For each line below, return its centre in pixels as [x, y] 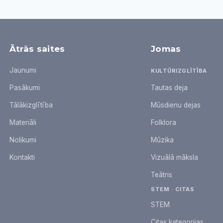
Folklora [164, 123]
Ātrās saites [37, 49]
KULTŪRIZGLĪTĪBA [179, 71]
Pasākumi [24, 88]
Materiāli [23, 123]
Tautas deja [169, 88]
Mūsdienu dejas [176, 105]
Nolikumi [23, 140]
